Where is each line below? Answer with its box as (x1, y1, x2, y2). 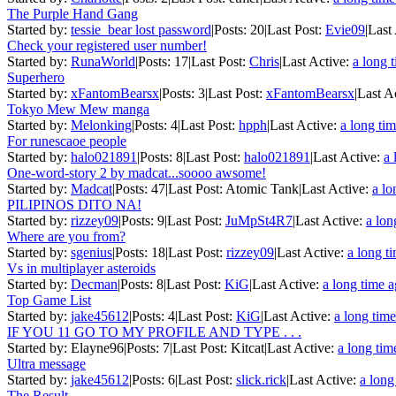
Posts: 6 (132, 371, 175, 387)
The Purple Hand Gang (7, 5, 138, 21)
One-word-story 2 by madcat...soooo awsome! (7, 164, 266, 180)
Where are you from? (7, 228, 126, 244)
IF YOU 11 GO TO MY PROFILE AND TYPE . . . (7, 324, 301, 339)
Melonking (71, 117, 132, 133)
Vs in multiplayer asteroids (7, 260, 156, 276)
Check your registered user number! (7, 37, 207, 53)
